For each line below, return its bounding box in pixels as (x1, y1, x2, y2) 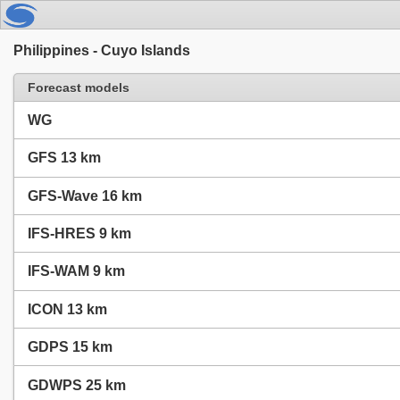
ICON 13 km (28, 301, 107, 317)
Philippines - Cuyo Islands (13, 42, 190, 58)
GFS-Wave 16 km (28, 187, 142, 204)
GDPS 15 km (28, 339, 112, 355)
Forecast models (28, 79, 129, 95)
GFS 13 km (28, 150, 101, 166)
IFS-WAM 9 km (28, 263, 125, 279)
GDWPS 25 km (28, 377, 126, 393)
